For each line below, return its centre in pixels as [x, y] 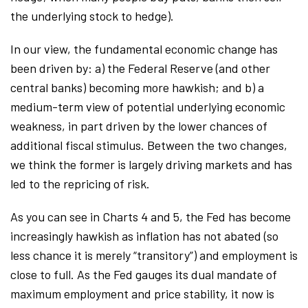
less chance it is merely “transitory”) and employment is [154, 255]
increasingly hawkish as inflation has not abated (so [144, 235]
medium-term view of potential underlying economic [148, 106]
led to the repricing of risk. [80, 183]
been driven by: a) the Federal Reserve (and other [140, 68]
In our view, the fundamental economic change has [144, 48]
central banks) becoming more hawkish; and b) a [137, 87]
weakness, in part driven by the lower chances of [139, 125]
